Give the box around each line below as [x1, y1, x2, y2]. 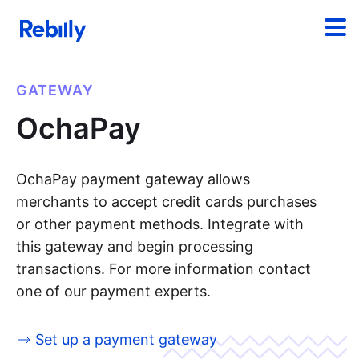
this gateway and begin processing [16, 238, 253, 255]
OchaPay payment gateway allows [16, 171, 250, 188]
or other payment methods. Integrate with [16, 216, 304, 232]
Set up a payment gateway [35, 331, 217, 348]
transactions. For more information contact [16, 260, 311, 277]
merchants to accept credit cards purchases [16, 193, 317, 210]
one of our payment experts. [16, 283, 211, 300]
